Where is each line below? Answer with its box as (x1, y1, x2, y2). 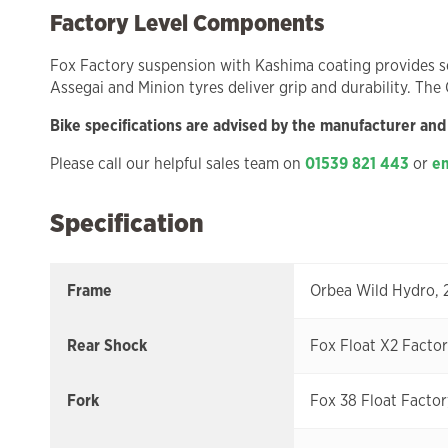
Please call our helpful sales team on (50, 153, 305, 175)
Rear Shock (67, 335, 147, 357)
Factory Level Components (50, 7, 324, 39)
